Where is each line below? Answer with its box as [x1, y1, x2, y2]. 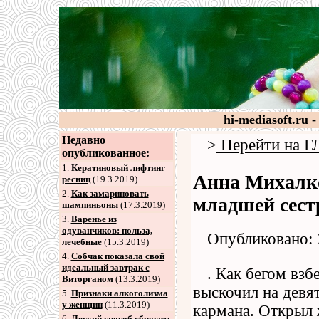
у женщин [61, 299, 103, 310]
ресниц [61, 174, 90, 184]
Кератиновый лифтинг [70, 162, 165, 173]
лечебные [61, 236, 102, 247]
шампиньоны [61, 199, 118, 210]
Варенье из [70, 214, 117, 224]
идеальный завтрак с [61, 262, 150, 273]
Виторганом [61, 273, 113, 284]
